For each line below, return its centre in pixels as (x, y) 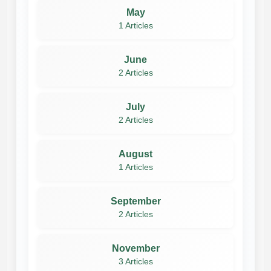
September (135, 201)
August (135, 154)
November (135, 248)
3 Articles (135, 261)
